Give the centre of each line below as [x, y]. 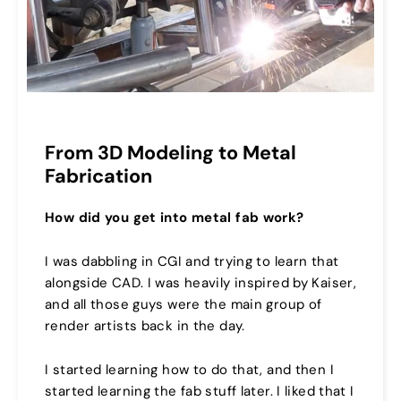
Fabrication [98, 176]
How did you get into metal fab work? [175, 218]
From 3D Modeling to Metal [171, 153]
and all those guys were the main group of [183, 305]
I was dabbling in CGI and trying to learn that [192, 262]
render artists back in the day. [145, 326]
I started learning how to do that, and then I [189, 370]
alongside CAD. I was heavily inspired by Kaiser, [200, 283]
